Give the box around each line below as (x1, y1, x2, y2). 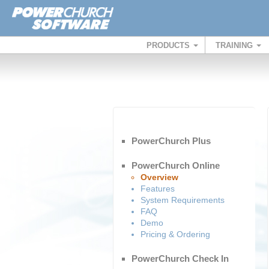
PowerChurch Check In (131, 253, 229, 264)
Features (141, 184, 175, 193)
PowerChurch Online (131, 160, 220, 171)
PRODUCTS (146, 41, 192, 50)
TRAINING (215, 41, 255, 50)
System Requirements (141, 195, 225, 205)
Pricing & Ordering (141, 229, 210, 239)
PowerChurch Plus (131, 136, 211, 146)
